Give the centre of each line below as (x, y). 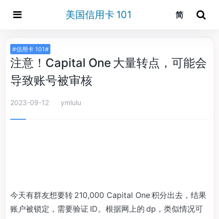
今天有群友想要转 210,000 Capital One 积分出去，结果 (108, 195)
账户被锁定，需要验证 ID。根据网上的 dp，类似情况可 (107, 209)
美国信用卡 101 (98, 15)
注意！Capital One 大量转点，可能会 (109, 63)
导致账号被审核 (51, 80)
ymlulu (71, 102)
